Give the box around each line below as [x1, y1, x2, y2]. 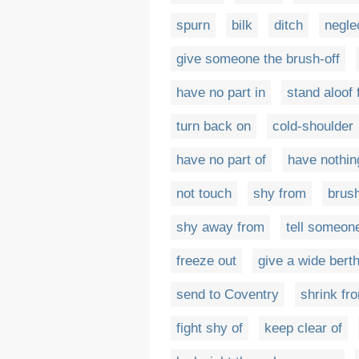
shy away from [176, 219, 264, 235]
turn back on [176, 118, 251, 134]
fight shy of [176, 320, 243, 336]
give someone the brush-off [176, 50, 340, 67]
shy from [253, 185, 306, 201]
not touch [176, 185, 232, 201]
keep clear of [264, 320, 342, 336]
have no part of [176, 151, 266, 167]
